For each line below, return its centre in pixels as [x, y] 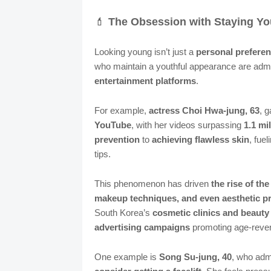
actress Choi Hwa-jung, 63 [204, 111]
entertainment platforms [145, 81]
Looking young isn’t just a [145, 52]
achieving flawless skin [200, 140]
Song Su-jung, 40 [195, 257]
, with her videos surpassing [187, 125]
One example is [126, 257]
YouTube [113, 125]
